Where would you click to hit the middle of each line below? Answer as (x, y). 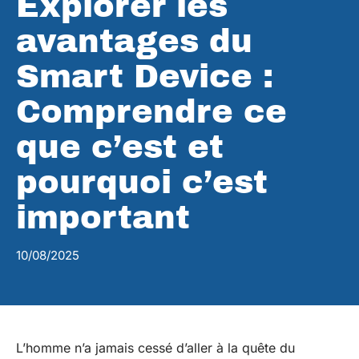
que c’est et (120, 147)
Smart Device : (145, 77)
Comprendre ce (151, 112)
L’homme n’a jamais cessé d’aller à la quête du (155, 348)
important (103, 218)
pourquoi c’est (142, 182)
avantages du (134, 41)
